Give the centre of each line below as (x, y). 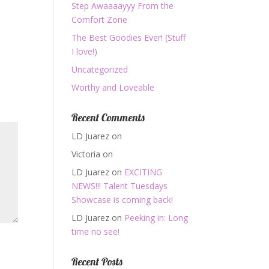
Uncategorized (100, 69)
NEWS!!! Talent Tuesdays (120, 186)
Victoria (86, 154)
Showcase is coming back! (122, 200)
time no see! (96, 231)
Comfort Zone (100, 20)
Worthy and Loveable (113, 87)
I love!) (85, 51)
